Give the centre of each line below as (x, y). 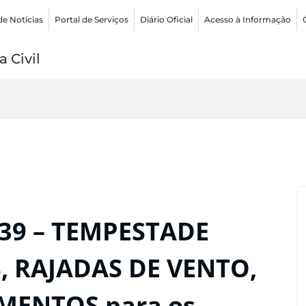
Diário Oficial (167, 19)
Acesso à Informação (248, 19)
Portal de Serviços (92, 19)
